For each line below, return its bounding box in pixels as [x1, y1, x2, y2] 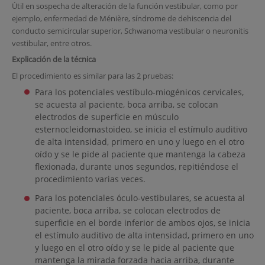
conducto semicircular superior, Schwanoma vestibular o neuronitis [11, 25, 248, 36]
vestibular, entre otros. [11, 37, 92, 49]
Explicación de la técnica [11, 54, 96, 65]
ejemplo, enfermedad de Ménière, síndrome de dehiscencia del [11, 12, 231, 24]
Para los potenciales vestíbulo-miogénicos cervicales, [34, 86, 244, 98]
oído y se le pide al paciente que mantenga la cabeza [34, 148, 245, 160]
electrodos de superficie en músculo [34, 111, 179, 123]
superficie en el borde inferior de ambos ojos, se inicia [34, 217, 250, 229]
